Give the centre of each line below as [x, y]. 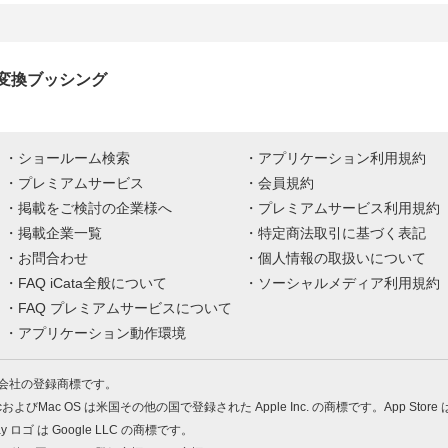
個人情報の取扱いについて [342, 258]
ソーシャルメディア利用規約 [349, 283]
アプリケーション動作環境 [102, 333]
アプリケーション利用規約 [342, 158]
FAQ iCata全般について [92, 283]
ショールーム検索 [74, 158]
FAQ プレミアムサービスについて [125, 308]
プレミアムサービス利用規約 [349, 208]
